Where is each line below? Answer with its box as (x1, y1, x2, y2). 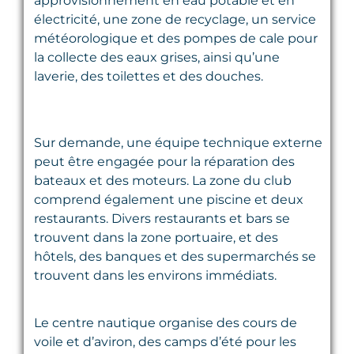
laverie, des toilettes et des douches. (34, 68, 263, 84)
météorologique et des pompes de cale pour (34, 30, 318, 46)
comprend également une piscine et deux (34, 191, 303, 207)
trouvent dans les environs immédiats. (34, 267, 277, 283)
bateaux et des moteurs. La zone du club (34, 172, 292, 188)
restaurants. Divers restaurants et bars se (34, 210, 290, 226)
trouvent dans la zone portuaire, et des (34, 229, 278, 245)
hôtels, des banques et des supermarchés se (34, 248, 316, 264)
